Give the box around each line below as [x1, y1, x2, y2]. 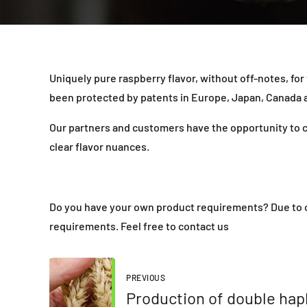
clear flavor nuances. [49, 140, 149, 153]
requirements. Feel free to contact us [49, 219, 229, 232]
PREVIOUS [126, 273, 165, 283]
